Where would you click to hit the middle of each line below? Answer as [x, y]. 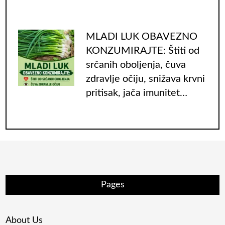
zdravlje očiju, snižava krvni [145, 79]
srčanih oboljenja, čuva [136, 65]
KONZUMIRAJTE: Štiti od [142, 50]
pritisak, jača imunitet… [136, 93]
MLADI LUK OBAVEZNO [141, 36]
